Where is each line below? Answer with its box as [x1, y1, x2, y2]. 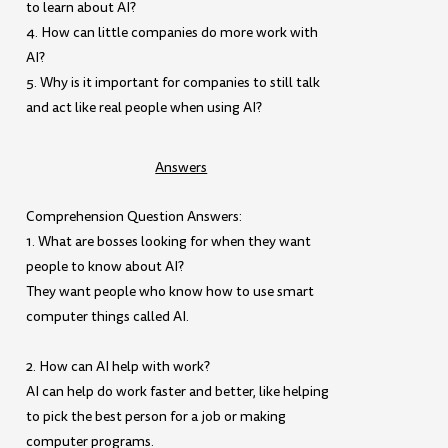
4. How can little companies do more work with [26, 22, 319, 42]
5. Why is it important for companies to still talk [26, 72, 321, 92]
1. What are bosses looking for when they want [26, 232, 312, 252]
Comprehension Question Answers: [26, 207, 243, 227]
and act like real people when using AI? [26, 97, 263, 117]
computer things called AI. [26, 307, 190, 327]
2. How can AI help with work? [26, 356, 211, 376]
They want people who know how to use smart [26, 282, 315, 302]
